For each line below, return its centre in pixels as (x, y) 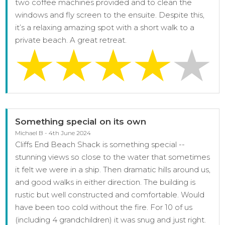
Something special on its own (81, 121)
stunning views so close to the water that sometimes (113, 157)
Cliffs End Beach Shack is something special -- (100, 144)
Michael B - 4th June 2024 (53, 133)
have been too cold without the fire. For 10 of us (104, 207)
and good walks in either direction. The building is (105, 182)
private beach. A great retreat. (71, 40)
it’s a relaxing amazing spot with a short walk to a (105, 27)
